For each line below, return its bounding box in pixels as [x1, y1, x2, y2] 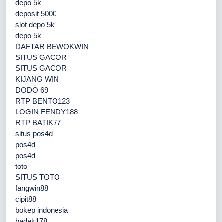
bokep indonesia [15, 205, 68, 214]
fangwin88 [15, 183, 48, 192]
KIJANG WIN [15, 74, 59, 83]
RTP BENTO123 [15, 96, 70, 105]
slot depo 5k [15, 20, 55, 29]
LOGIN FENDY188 [15, 107, 78, 116]
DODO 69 [15, 85, 48, 94]
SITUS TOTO [15, 172, 60, 181]
